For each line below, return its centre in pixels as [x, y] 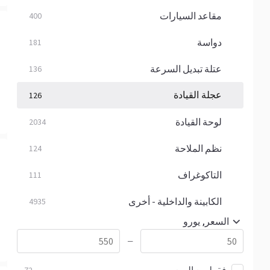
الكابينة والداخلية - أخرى [175, 201]
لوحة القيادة [199, 122]
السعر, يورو [206, 221]
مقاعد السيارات [191, 16]
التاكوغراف [200, 175]
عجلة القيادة [198, 95]
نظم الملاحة [198, 148]
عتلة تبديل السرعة [186, 69]
